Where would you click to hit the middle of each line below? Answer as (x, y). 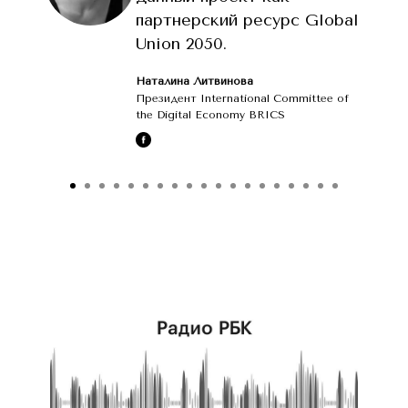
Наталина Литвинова (194, 81)
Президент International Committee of (242, 98)
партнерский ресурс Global (247, 20)
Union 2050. (181, 43)
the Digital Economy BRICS (210, 114)
